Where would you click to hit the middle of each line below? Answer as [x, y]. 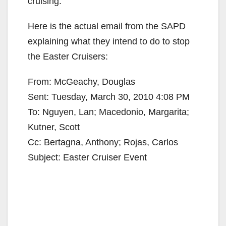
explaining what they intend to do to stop [109, 41]
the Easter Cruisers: [68, 56]
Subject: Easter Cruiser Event [87, 157]
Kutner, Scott [54, 127]
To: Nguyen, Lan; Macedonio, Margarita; [108, 112]
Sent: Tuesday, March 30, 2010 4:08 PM [109, 97]
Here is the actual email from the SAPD [107, 26]
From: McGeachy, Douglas [81, 81]
